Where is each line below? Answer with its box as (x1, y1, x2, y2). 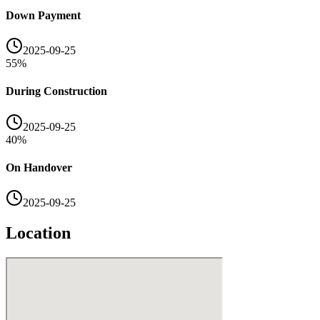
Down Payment (6, 9, 81, 21)
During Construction (6, 85, 107, 98)
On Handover (6, 161, 72, 174)
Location (6, 224, 71, 243)
